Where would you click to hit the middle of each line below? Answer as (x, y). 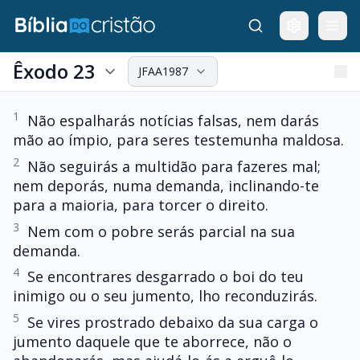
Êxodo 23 (54, 71)
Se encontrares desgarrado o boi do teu (166, 277)
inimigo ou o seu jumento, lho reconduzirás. (165, 296)
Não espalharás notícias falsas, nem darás (173, 121)
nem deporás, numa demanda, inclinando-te (166, 185)
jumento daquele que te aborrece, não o (152, 342)
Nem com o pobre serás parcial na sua (161, 231)
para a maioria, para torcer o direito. (141, 205)
